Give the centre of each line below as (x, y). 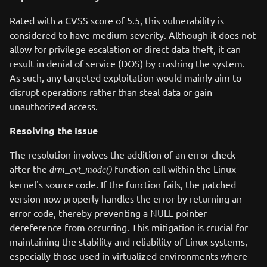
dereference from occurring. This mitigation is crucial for (129, 227)
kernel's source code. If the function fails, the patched (123, 184)
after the (30, 169)
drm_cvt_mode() (81, 170)
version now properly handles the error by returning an (126, 198)
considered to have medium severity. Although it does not (133, 35)
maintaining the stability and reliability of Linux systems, (128, 241)
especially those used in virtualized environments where (128, 256)
